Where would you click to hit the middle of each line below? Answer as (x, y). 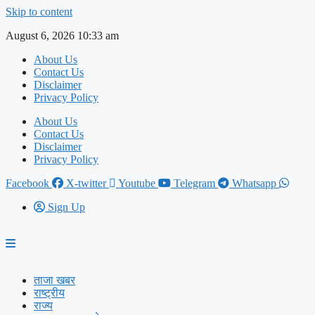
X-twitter (86, 183)
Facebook (27, 183)
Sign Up (66, 207)
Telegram (194, 183)
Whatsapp (254, 183)
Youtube (137, 183)
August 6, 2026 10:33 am (62, 36)
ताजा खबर (54, 280)
